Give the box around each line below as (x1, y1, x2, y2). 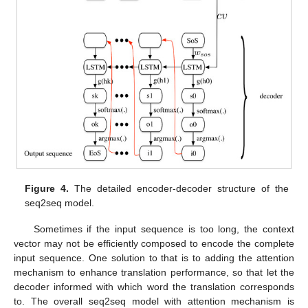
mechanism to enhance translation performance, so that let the (14, 266, 294, 278)
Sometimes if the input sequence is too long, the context (33, 223, 294, 234)
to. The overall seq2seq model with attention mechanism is (14, 295, 294, 307)
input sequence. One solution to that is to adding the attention (14, 252, 294, 263)
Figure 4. (25, 182, 69, 194)
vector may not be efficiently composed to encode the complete (14, 237, 294, 249)
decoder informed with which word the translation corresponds (14, 280, 294, 292)
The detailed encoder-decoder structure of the (69, 182, 289, 194)
